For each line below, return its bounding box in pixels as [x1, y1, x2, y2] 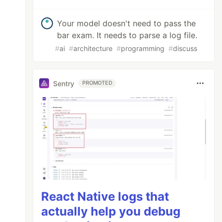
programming [121, 44, 165, 53]
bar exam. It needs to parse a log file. [57, 30, 198, 40]
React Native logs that [41, 189, 169, 204]
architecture [73, 44, 113, 53]
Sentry [53, 79, 75, 88]
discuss [173, 44, 198, 53]
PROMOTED [82, 80, 112, 86]
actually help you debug [41, 204, 181, 219]
